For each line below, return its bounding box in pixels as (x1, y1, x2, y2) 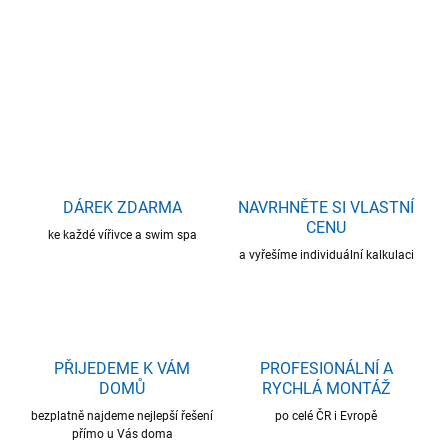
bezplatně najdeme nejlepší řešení (31, 409, 213, 424)
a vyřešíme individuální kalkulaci (238, 248, 414, 263)
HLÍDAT (164, 80, 205, 95)
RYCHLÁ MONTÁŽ (261, 379, 391, 399)
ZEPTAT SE (49, 80, 108, 95)
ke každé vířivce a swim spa (47, 228, 197, 243)
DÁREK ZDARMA (62, 198, 182, 218)
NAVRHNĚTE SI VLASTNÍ (238, 198, 414, 218)
